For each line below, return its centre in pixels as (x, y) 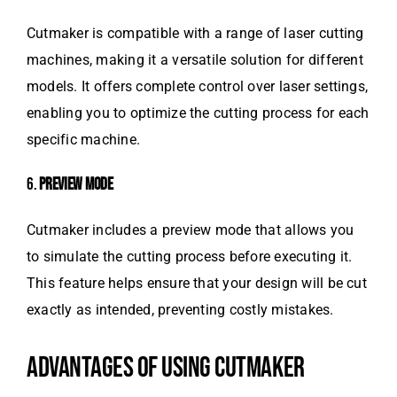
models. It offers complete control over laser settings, (198, 86)
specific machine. (84, 139)
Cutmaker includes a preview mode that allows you (191, 230)
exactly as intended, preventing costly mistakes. (180, 310)
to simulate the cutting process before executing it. (190, 257)
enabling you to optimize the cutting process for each (198, 113)
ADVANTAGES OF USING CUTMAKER (166, 369)
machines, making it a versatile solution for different (195, 59)
